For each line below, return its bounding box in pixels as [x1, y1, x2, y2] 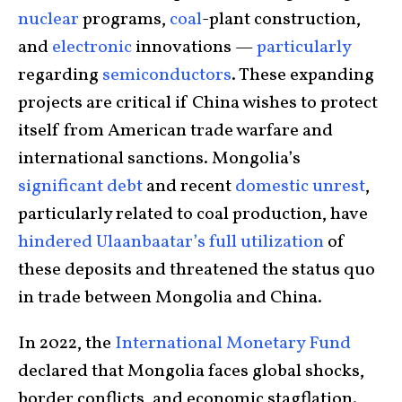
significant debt [18, 174, 143, 200]
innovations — [132, 35, 257, 61]
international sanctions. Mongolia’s [18, 146, 301, 172]
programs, [79, 7, 170, 33]
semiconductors [102, 63, 232, 89]
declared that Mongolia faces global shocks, [18, 359, 364, 385]
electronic [52, 35, 132, 61]
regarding [18, 63, 102, 89]
